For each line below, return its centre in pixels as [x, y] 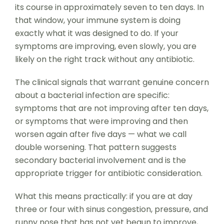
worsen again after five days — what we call [100, 134]
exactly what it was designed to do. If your [96, 33]
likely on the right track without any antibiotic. [104, 59]
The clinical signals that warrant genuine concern [112, 82]
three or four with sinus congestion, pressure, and [111, 209]
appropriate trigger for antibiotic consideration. [108, 173]
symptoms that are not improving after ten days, [111, 108]
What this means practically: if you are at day [103, 196]
